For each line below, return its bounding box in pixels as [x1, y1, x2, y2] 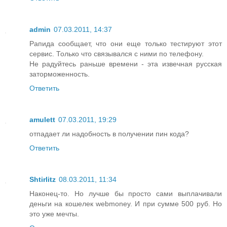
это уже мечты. [29, 209, 79, 218]
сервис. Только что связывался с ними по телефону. [29, 49, 204, 58]
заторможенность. [29, 69, 90, 78]
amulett [29, 115, 55, 124]
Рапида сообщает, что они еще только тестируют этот [29, 39, 222, 48]
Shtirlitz [29, 175, 56, 183]
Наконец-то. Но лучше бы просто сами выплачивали [29, 189, 222, 198]
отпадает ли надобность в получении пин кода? [29, 129, 189, 138]
